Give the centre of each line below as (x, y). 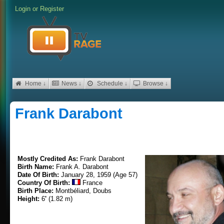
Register (52, 9)
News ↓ (71, 83)
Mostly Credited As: (49, 159)
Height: (29, 199)
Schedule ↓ (111, 83)
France (91, 183)
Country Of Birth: (45, 183)
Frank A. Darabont (82, 167)
